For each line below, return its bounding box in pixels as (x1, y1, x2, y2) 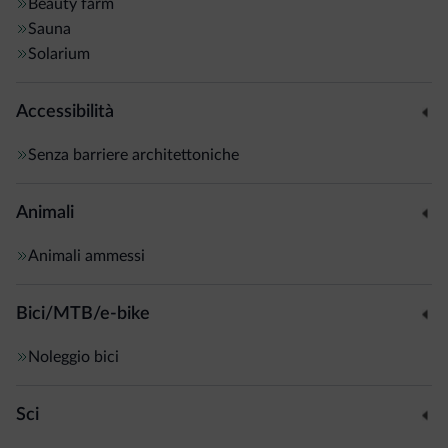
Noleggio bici (28, 348, 119, 365)
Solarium (28, 45, 90, 62)
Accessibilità (16, 102, 114, 121)
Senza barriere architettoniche (28, 146, 239, 163)
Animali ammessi (28, 247, 145, 264)
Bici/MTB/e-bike (16, 304, 150, 323)
